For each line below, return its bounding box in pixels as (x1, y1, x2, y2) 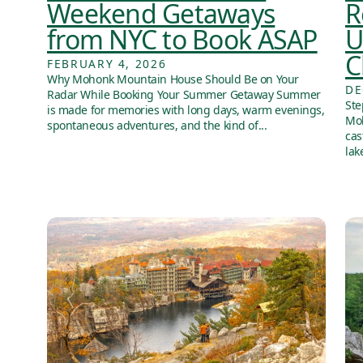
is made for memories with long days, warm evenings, (47, 101, 325, 117)
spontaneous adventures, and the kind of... (47, 117, 267, 133)
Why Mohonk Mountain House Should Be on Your (47, 70, 299, 87)
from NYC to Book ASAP (47, 21, 318, 57)
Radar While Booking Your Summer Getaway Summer (47, 86, 321, 102)
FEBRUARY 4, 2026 (47, 55, 167, 71)
